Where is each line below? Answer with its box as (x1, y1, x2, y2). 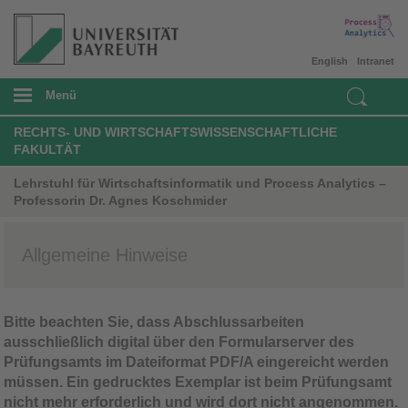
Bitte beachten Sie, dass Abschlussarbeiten (4, 313, 304, 330)
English (311, 55, 348, 66)
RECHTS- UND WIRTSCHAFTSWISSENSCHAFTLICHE (14, 124, 337, 139)
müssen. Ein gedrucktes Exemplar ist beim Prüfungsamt (4, 373, 392, 390)
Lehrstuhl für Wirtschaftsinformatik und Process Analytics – (14, 175, 386, 190)
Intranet (357, 55, 394, 66)
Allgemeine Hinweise (22, 244, 188, 265)
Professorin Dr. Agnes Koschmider (14, 192, 227, 208)
